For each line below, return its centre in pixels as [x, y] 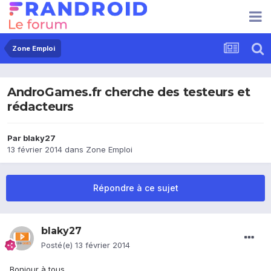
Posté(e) [58, 245]
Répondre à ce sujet [135, 188]
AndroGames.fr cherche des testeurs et [129, 92]
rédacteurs [41, 107]
